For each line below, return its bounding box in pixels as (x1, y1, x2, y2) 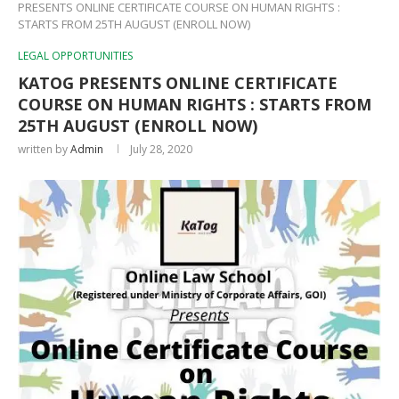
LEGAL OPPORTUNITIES (18, 47, 133, 63)
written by (18, 141, 70, 157)
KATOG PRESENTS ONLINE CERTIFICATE (18, 71, 338, 94)
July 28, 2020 (130, 141, 192, 157)
